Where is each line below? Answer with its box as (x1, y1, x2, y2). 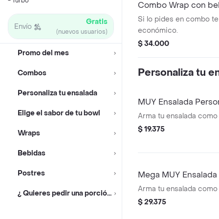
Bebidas (18, 149, 45, 158)
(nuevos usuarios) (56, 28, 108, 36)
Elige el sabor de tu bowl (18, 109, 100, 118)
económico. (138, 26, 178, 35)
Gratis (86, 17, 108, 26)
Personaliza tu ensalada (18, 88, 97, 98)
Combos (18, 68, 46, 78)
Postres (18, 169, 45, 178)
